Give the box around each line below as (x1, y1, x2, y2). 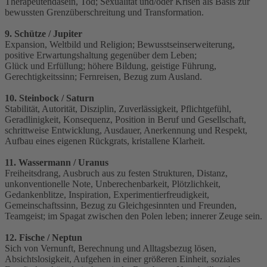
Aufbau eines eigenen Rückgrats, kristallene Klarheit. (5, 136, 205, 147)
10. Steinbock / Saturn (5, 93, 94, 104)
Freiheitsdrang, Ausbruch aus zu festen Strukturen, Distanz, (5, 168, 228, 179)
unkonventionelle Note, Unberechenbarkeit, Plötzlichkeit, (5, 179, 221, 190)
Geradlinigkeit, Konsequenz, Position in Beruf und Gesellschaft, (5, 114, 246, 125)
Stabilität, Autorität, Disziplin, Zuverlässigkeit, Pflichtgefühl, (5, 104, 231, 114)
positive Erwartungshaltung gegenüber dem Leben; (5, 50, 197, 61)
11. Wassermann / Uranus (5, 157, 108, 168)
